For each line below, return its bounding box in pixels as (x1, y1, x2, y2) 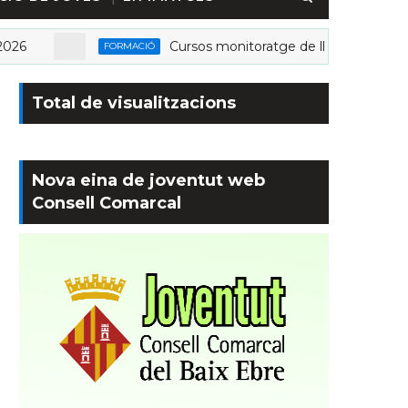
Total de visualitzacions (32, 93, 236, 113)
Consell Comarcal (32, 193, 181, 213)
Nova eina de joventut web (32, 170, 265, 190)
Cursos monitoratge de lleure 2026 (130, 38, 351, 55)
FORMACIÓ (65, 40, 117, 52)
